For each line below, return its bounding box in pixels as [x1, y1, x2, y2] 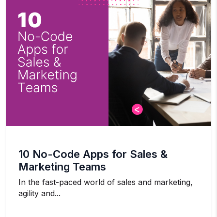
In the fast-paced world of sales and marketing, [18, 177, 193, 187]
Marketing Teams [18, 160, 106, 173]
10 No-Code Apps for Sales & [18, 147, 168, 160]
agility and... [18, 188, 61, 198]
